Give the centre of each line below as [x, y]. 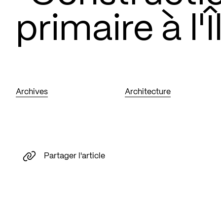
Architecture [148, 92]
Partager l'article [74, 156]
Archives [32, 92]
